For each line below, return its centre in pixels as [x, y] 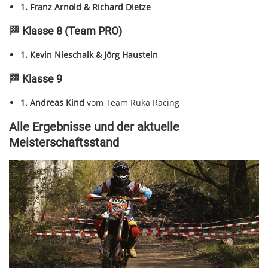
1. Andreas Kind [52, 102]
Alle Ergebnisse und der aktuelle [94, 127]
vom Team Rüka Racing [132, 102]
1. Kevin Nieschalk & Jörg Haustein [89, 54]
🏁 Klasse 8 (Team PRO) [66, 31]
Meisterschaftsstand [64, 142]
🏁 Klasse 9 [36, 78]
